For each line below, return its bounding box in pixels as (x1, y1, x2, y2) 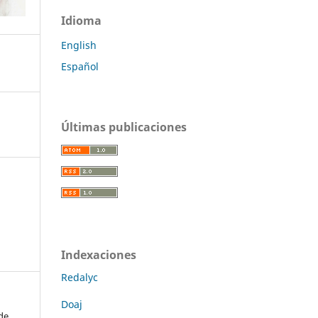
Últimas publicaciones (61, 119, 187, 135)
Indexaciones (61, 246, 136, 263)
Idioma (61, 12, 102, 28)
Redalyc (61, 270, 98, 284)
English (61, 38, 97, 52)
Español (61, 59, 99, 73)
